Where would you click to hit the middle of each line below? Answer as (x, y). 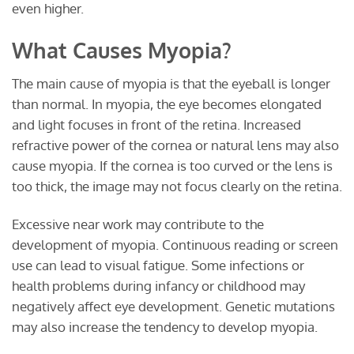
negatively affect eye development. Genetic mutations (173, 307)
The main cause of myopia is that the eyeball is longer (171, 84)
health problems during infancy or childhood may (158, 286)
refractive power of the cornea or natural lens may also (175, 145)
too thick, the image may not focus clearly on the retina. (177, 186)
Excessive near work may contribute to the (138, 224)
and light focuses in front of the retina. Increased (156, 125)
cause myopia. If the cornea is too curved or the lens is (172, 166)
